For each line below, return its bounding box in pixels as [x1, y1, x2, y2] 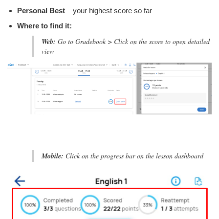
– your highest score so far [65, 6, 152, 15]
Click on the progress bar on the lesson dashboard [64, 151, 203, 160]
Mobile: [42, 151, 64, 161]
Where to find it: [17, 21, 74, 30]
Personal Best [17, 6, 65, 15]
